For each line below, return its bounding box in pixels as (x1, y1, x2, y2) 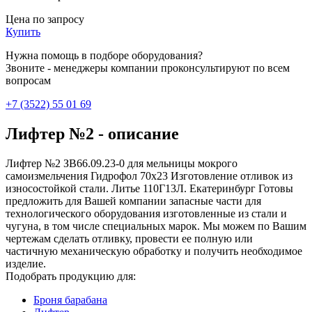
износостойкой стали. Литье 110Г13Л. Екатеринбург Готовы (6, 182, 293, 194)
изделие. (6, 257, 46, 270)
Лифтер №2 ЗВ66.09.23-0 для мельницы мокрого (6, 157, 237, 169)
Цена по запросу (6, 13, 84, 25)
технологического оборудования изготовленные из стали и (6, 207, 287, 219)
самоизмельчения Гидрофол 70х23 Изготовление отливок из (6, 169, 292, 182)
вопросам (6, 74, 51, 86)
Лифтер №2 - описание (6, 124, 179, 143)
